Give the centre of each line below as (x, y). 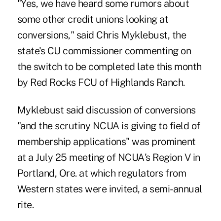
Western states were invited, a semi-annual (110, 189)
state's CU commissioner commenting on (104, 51)
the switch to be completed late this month (109, 66)
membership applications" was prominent (106, 141)
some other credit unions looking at (93, 19)
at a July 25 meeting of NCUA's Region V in (109, 157)
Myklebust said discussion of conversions (106, 110)
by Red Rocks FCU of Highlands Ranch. (101, 82)
